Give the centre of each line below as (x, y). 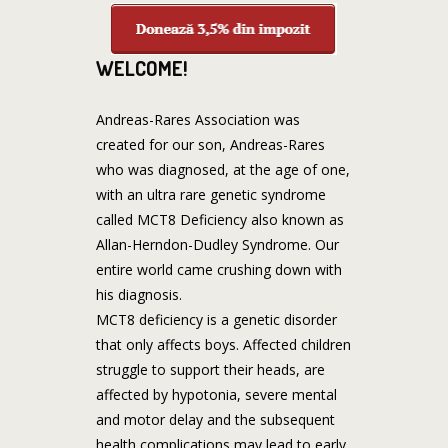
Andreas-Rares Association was (197, 119)
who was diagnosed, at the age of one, (222, 169)
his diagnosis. (138, 294)
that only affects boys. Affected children (223, 344)
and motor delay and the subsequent (215, 419)
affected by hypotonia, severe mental (216, 394)
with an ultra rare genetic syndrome (210, 194)
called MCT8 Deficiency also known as (219, 219)
